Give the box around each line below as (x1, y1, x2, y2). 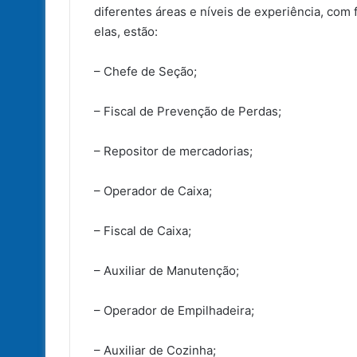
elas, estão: (94, 23, 167, 39)
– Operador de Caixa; (94, 182, 222, 198)
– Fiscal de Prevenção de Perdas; (94, 103, 291, 119)
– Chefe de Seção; (94, 63, 206, 79)
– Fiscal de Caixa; (94, 222, 201, 238)
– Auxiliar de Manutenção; (94, 262, 249, 278)
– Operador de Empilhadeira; (94, 302, 264, 318)
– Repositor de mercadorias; (94, 143, 262, 159)
